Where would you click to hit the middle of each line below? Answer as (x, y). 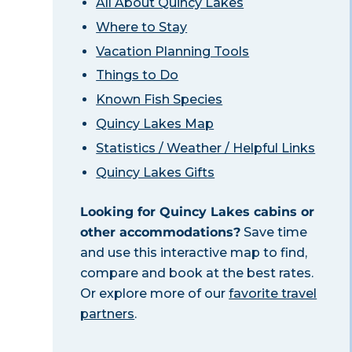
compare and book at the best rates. (197, 273)
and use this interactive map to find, (194, 252)
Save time (274, 232)
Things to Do (137, 75)
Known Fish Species (159, 100)
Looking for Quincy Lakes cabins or (198, 211)
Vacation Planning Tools (173, 51)
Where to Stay (142, 27)
